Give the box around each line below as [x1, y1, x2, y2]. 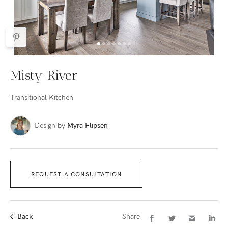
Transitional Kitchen [10, 93, 73, 102]
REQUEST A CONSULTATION [31, 170, 122, 178]
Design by [35, 121, 67, 130]
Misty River [10, 68, 78, 83]
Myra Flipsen [67, 121, 108, 130]
